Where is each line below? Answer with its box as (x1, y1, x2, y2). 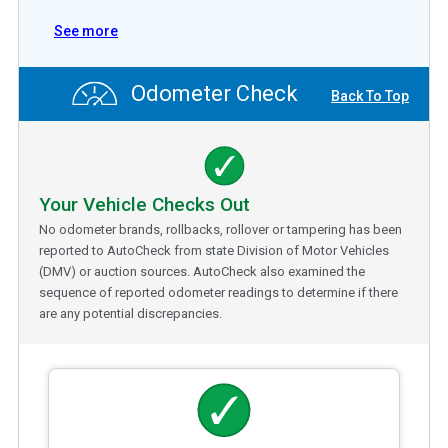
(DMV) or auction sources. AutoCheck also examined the (39, 263, 365, 279)
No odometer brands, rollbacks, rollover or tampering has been (39, 221, 402, 237)
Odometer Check (125, 81, 298, 107)
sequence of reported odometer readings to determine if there (39, 284, 398, 300)
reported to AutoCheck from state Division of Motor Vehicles (39, 242, 389, 258)
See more (54, 22, 118, 39)
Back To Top (331, 88, 409, 105)
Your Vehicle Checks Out (39, 192, 250, 216)
